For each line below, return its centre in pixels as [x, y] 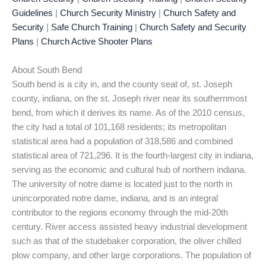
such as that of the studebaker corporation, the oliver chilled [126, 241]
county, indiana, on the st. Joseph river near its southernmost [129, 98]
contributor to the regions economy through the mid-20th [120, 212]
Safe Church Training [92, 28]
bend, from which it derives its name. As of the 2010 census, [128, 113]
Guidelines [32, 13]
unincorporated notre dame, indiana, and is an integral [115, 198]
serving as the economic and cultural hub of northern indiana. [129, 170]
